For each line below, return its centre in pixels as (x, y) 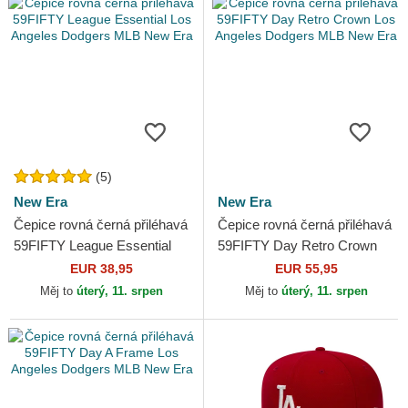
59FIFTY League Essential (92, 246)
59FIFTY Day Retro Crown (297, 246)
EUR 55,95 (306, 269)
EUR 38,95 (102, 269)
